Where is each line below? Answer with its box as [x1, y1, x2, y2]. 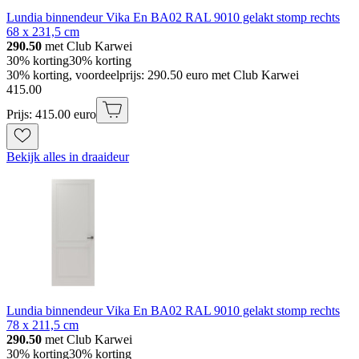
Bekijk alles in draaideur [6, 149, 129, 163]
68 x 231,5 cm [6, 24, 79, 38]
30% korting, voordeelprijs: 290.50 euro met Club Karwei [6, 67, 299, 82]
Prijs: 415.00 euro [6, 107, 96, 121]
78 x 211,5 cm [6, 317, 79, 332]
